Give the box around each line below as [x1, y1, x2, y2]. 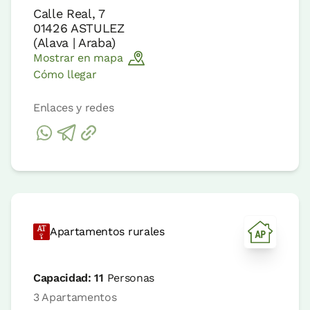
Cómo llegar [33, 67, 97, 81]
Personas [103, 271, 154, 284]
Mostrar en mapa [33, 51, 123, 64]
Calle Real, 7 [33, 6, 105, 21]
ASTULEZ [71, 20, 125, 35]
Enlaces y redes [33, 100, 114, 114]
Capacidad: [33, 271, 95, 284]
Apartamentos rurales [50, 224, 165, 238]
